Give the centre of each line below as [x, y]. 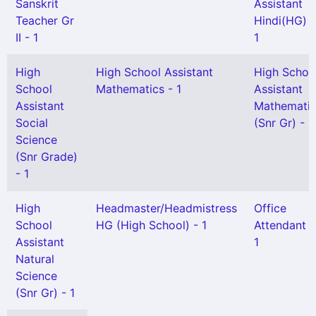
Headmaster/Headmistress [166, 208]
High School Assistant [154, 72]
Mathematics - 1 [139, 89]
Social [32, 123]
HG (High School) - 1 [151, 225]
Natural [35, 259]
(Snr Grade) [47, 157]
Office [270, 208]
